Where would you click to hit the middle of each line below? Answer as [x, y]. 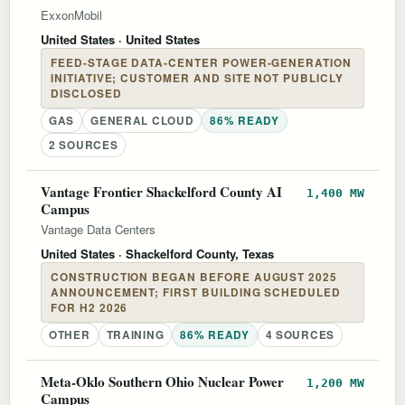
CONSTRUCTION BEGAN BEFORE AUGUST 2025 [194, 277]
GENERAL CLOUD [142, 120]
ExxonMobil [71, 14]
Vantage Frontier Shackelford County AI [161, 191]
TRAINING [135, 334]
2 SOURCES [84, 145]
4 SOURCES [300, 334]
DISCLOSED [86, 93]
